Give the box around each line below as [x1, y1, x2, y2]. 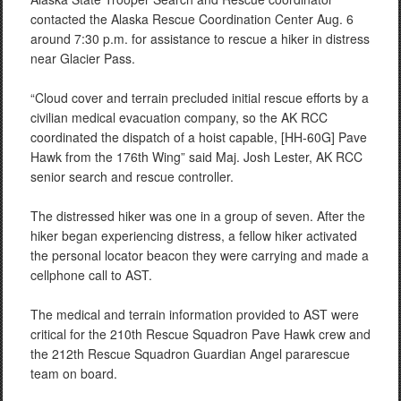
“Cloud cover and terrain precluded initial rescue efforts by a [30, 89, 369, 107]
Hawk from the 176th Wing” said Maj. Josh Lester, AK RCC [30, 148, 363, 166]
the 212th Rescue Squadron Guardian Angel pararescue [30, 345, 350, 363]
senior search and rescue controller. [30, 167, 234, 185]
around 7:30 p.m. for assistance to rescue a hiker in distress [30, 30, 370, 47]
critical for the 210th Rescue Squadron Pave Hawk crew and [30, 325, 371, 343]
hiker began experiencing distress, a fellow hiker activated [30, 226, 357, 244]
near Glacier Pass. [30, 49, 135, 67]
